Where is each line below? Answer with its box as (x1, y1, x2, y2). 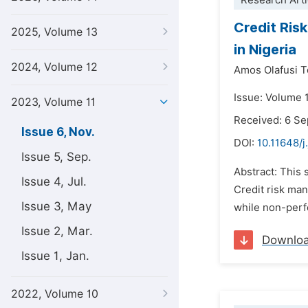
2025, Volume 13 (11, 25, 98, 38)
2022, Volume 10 (11, 287, 98, 300)
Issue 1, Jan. (21, 249, 89, 263)
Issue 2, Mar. (21, 224, 93, 238)
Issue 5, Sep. (21, 150, 91, 164)
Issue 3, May (21, 199, 91, 213)
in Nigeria (234, 41, 296, 58)
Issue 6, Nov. (21, 125, 95, 139)
